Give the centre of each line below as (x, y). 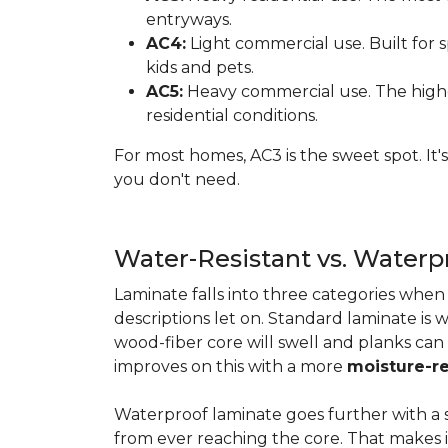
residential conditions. (232, 115)
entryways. (189, 19)
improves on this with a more (230, 366)
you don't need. (179, 179)
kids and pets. (200, 67)
